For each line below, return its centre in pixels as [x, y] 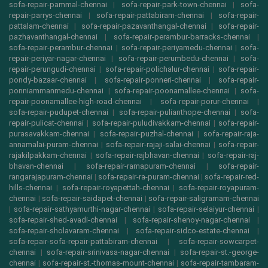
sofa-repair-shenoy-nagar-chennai [192, 220]
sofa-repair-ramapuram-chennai [141, 166]
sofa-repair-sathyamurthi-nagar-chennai [82, 209]
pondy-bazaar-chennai [48, 80]
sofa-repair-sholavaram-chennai [64, 231]
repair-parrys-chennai [45, 16]
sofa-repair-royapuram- [219, 188]
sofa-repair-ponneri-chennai [153, 80]
